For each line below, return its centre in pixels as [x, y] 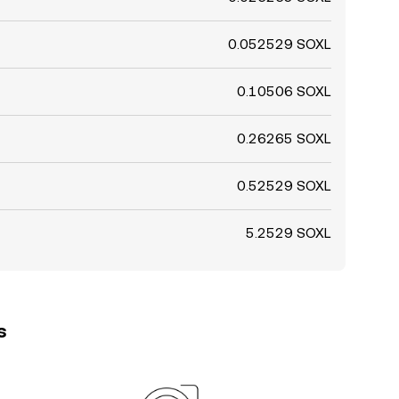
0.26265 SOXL [284, 138]
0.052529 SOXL [280, 44]
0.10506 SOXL [284, 91]
